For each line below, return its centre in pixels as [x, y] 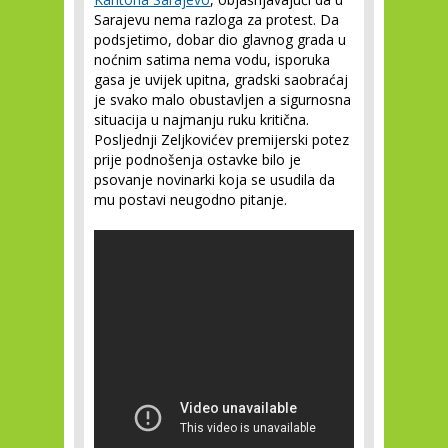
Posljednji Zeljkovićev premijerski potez [221, 139]
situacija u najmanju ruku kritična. [201, 119]
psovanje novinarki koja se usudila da [214, 179]
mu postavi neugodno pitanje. [190, 199]
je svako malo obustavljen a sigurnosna [222, 99]
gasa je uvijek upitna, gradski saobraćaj [221, 79]
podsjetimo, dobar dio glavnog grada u [220, 39]
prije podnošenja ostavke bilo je [197, 159]
